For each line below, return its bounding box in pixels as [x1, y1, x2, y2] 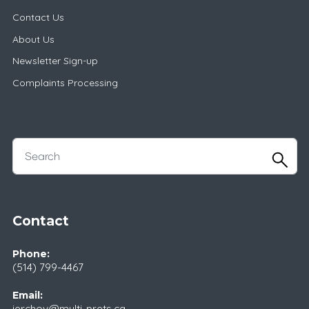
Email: [12, 289, 43, 302]
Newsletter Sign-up [12, 54, 98, 68]
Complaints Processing [12, 76, 118, 89]
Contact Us [12, 11, 64, 24]
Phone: [12, 248, 50, 261]
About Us [12, 32, 54, 46]
